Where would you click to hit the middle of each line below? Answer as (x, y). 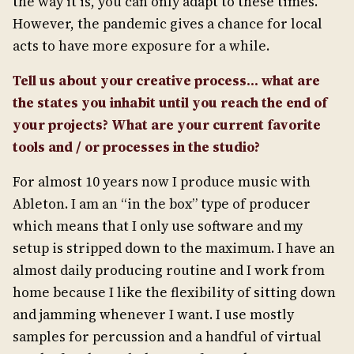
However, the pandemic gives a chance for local (168, 24)
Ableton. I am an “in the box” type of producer (162, 204)
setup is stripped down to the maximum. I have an (174, 248)
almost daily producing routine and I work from (169, 270)
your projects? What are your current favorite (167, 125)
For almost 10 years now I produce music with (162, 182)
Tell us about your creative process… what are (166, 81)
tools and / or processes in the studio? (136, 147)
